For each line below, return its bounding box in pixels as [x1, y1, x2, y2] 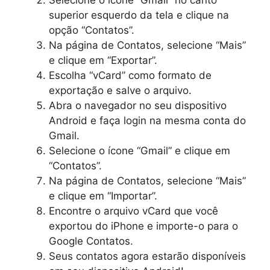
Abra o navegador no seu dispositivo [49, 99, 227, 111]
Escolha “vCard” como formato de [49, 69, 212, 81]
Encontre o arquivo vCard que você [49, 205, 218, 217]
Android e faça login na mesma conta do [49, 115, 246, 127]
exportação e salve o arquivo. [49, 84, 192, 96]
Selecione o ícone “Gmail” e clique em [49, 145, 230, 157]
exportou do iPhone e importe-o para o [49, 220, 238, 232]
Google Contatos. [49, 235, 133, 247]
